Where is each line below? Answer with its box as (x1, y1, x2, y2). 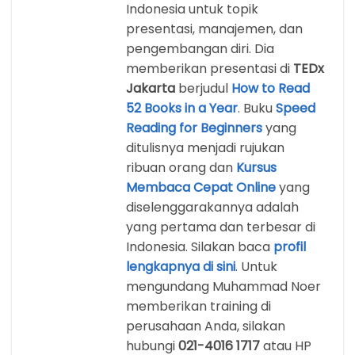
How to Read (231, 78, 310, 97)
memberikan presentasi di (126, 59, 293, 78)
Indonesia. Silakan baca (126, 237, 273, 256)
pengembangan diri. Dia (126, 39, 274, 58)
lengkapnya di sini (126, 257, 235, 276)
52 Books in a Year (126, 98, 238, 117)
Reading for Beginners (126, 118, 262, 137)
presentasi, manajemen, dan (126, 19, 303, 38)
